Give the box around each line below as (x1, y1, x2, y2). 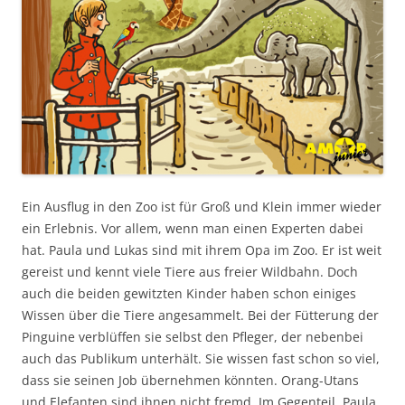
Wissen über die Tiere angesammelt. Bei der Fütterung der (22, 306, 379, 324)
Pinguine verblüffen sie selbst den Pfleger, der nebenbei (22, 328, 363, 345)
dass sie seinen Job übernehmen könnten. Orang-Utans (22, 372, 359, 389)
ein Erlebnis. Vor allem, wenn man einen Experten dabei (22, 220, 363, 237)
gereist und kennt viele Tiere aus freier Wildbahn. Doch (22, 263, 358, 280)
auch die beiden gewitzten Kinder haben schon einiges (22, 285, 356, 302)
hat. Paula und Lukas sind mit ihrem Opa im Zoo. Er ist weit (22, 241, 381, 259)
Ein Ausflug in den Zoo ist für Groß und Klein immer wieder (22, 198, 381, 215)
